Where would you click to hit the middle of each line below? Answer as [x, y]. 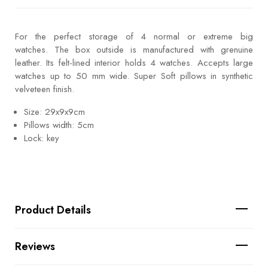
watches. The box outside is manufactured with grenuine [134, 49]
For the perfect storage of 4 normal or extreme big [134, 36]
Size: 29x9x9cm [54, 112]
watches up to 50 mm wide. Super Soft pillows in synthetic [134, 76]
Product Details [53, 210]
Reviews [35, 246]
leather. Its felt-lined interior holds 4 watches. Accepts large [134, 63]
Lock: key [42, 138]
